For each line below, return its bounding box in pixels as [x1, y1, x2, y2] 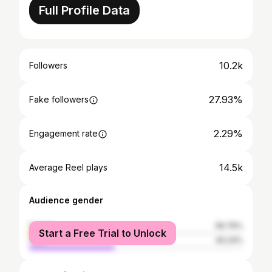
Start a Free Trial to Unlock [39, 227, 166, 239]
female [29, 221, 55, 230]
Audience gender [29, 195, 103, 205]
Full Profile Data [39, 3, 130, 18]
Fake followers [29, 94, 89, 104]
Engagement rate [29, 128, 98, 138]
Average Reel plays [29, 162, 107, 172]
